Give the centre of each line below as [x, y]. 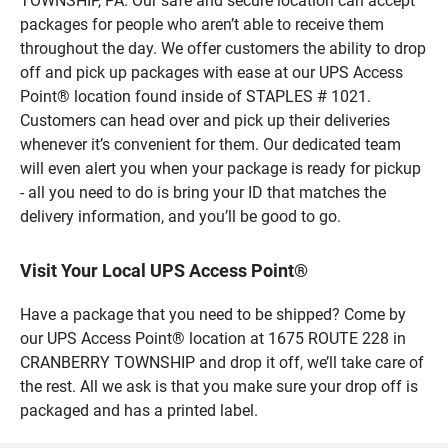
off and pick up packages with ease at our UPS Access [211, 72]
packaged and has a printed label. [139, 410]
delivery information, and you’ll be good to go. [180, 216]
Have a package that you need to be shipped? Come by [213, 314]
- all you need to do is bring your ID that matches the [203, 192]
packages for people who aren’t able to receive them [202, 24]
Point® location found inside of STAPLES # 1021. [195, 96]
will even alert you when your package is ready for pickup [220, 168]
